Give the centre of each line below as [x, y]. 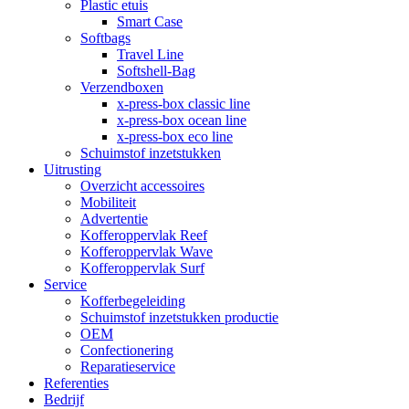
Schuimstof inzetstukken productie [179, 317]
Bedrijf [64, 399]
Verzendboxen [122, 87]
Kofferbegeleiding [133, 300]
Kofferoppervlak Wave [147, 251]
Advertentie [114, 218]
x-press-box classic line [184, 103]
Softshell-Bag [156, 70]
